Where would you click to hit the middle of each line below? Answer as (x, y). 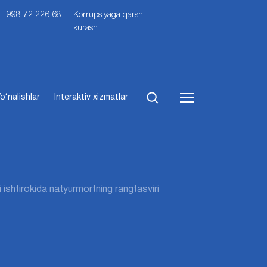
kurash (86, 28)
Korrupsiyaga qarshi (109, 15)
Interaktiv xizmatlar (91, 97)
